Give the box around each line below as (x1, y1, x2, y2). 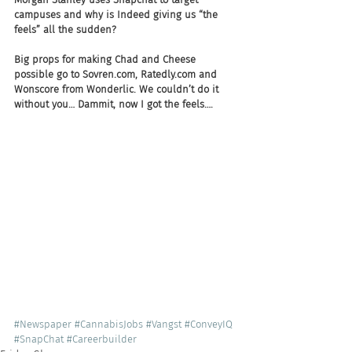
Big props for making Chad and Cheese (14, 53, 199, 65)
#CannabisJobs (75, 318, 143, 330)
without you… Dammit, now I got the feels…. (14, 98, 213, 110)
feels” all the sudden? (14, 24, 116, 35)
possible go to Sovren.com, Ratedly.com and (14, 68, 220, 80)
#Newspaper (14, 318, 71, 330)
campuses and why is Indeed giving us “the (14, 9, 221, 20)
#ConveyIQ (185, 318, 233, 330)
